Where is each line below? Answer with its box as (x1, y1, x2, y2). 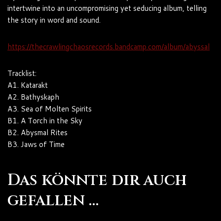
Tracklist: (7, 68, 37, 78)
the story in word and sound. (7, 14, 101, 25)
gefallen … (7, 189, 99, 211)
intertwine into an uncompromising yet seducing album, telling (7, 2, 207, 13)
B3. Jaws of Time (7, 139, 65, 149)
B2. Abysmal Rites (7, 127, 68, 138)
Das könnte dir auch (7, 169, 186, 191)
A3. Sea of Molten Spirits (7, 103, 92, 114)
